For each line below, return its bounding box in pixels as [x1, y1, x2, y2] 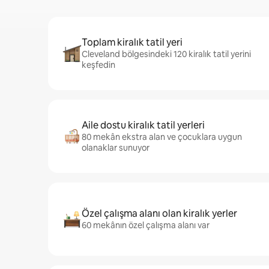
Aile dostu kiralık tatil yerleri [82, 119, 205, 131]
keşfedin [82, 59, 115, 70]
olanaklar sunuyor [82, 142, 150, 153]
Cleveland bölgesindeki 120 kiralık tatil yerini [82, 49, 251, 59]
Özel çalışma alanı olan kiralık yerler [82, 207, 237, 220]
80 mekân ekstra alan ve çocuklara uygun [82, 131, 242, 142]
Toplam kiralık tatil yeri [82, 36, 183, 49]
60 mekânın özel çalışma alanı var [82, 220, 210, 231]
